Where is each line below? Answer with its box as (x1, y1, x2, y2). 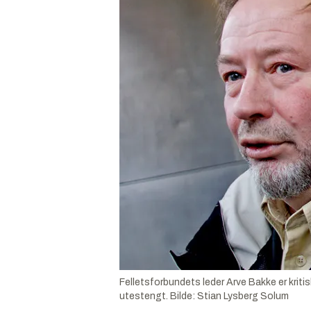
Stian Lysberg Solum (197, 291, 289, 301)
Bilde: (170, 291, 197, 301)
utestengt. (119, 291, 168, 301)
